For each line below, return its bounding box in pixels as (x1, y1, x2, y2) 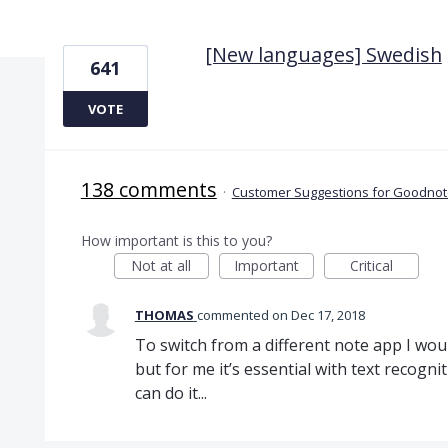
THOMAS (134, 305, 194, 324)
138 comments (80, 175, 217, 203)
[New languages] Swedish (204, 40, 442, 68)
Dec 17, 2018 (290, 305, 365, 324)
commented (196, 305, 272, 324)
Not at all (131, 255, 192, 275)
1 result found (43, 14, 150, 37)
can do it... (134, 381, 207, 404)
